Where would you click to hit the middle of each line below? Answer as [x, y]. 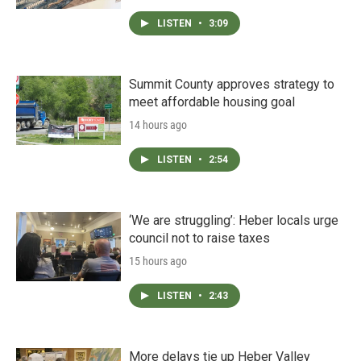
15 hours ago [158, 261]
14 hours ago [158, 125]
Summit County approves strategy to [232, 84]
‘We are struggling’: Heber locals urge [234, 220]
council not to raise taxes [199, 238]
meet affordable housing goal [212, 102]
